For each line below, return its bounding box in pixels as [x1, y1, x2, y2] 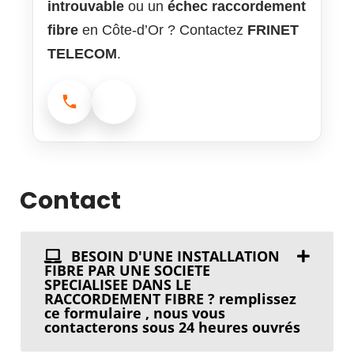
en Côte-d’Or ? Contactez [78, 22, 247, 39]
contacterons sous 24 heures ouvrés [44, 318, 300, 337]
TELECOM [47, 46, 117, 62]
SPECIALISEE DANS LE [44, 275, 191, 295]
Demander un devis [112, 105, 236, 122]
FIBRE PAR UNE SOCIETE [44, 261, 210, 281]
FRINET [247, 22, 299, 39]
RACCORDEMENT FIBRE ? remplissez [44, 289, 296, 309]
